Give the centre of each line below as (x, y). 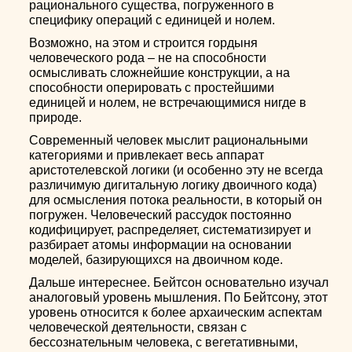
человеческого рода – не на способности (148, 58)
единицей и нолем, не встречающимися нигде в (168, 103)
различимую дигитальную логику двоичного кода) (173, 185)
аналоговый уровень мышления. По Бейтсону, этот (179, 297)
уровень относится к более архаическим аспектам (176, 312)
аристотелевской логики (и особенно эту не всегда (176, 170)
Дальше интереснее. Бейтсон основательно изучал (179, 282)
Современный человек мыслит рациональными (169, 140)
